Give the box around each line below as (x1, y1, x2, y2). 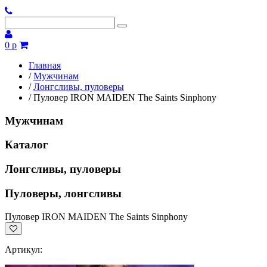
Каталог (5, 138, 48, 151)
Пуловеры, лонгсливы (5, 187, 122, 200)
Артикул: (5, 244, 42, 254)
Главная (29, 60, 61, 70)
